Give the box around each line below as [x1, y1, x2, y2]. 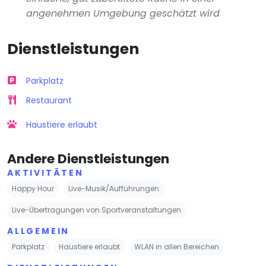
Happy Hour [12, 183, 54, 194]
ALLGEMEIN [7, 224, 70, 237]
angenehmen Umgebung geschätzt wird [26, 6, 220, 20]
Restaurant [26, 94, 72, 106]
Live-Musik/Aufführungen [68, 183, 159, 194]
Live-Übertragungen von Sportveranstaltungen [12, 204, 181, 215]
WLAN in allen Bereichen [134, 241, 219, 252]
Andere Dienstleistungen [7, 149, 169, 168]
